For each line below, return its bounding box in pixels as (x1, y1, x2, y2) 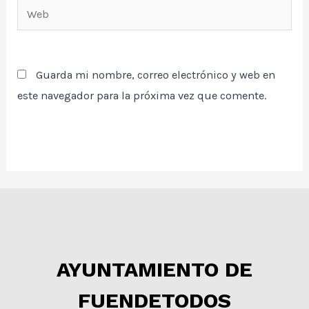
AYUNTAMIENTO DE (57, 257, 252, 281)
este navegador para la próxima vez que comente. (17, 88, 267, 102)
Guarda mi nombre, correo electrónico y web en (36, 68, 276, 81)
